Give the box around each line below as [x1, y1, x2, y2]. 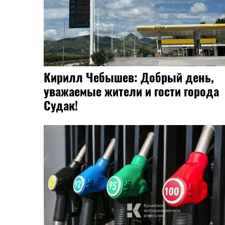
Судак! [44, 96, 78, 115]
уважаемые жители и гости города [44, 82, 219, 100]
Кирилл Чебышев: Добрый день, [44, 68, 214, 86]
